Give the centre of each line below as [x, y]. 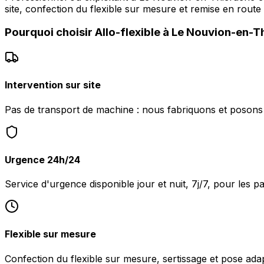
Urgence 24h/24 [42, 159]
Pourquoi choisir [50, 32]
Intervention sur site [53, 85]
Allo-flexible [128, 32]
